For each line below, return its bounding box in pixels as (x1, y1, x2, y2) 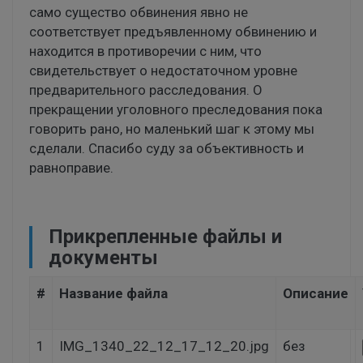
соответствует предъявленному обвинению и (29, 23, 317, 41)
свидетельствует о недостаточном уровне (29, 62, 297, 79)
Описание (283, 285, 348, 302)
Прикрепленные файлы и (49, 225, 282, 249)
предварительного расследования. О (29, 82, 263, 99)
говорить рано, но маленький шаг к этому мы (29, 121, 314, 138)
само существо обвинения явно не (29, 4, 248, 21)
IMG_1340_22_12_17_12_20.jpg (59, 338, 269, 355)
